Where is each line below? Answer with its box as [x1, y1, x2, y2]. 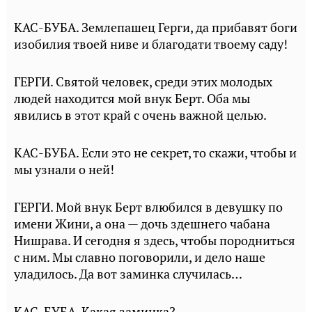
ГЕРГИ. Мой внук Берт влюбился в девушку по [14, 199, 283, 215]
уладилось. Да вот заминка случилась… [14, 266, 242, 282]
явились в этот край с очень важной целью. [14, 107, 267, 123]
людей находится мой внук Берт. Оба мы [14, 91, 250, 107]
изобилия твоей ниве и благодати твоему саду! [14, 36, 288, 52]
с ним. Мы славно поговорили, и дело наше [14, 249, 265, 265]
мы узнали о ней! [14, 162, 114, 178]
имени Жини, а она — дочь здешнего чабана [14, 216, 270, 232]
